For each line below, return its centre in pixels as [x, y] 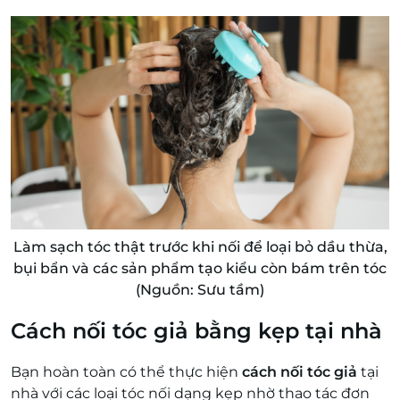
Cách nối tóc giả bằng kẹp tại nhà [196, 331]
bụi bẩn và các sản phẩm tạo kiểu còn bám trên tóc [200, 269]
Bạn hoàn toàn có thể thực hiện [126, 372]
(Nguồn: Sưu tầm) [200, 290]
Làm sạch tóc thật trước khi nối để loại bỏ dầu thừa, [200, 247]
